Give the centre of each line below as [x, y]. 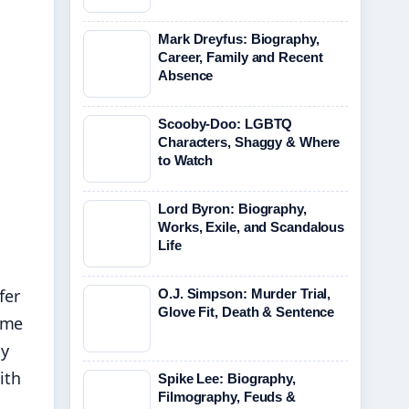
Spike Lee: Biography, [227, 378]
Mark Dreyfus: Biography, [239, 39]
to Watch [186, 160]
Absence [186, 75]
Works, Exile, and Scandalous [252, 227]
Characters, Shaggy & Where [249, 142]
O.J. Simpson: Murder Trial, [245, 294]
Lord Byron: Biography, [232, 209]
